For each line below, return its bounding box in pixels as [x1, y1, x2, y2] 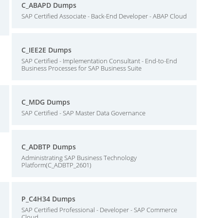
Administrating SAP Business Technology [21, 153, 137, 162]
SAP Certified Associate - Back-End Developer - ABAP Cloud [21, 12, 187, 20]
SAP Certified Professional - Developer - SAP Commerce [21, 205, 177, 214]
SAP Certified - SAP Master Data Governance [21, 109, 145, 117]
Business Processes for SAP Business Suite [21, 64, 142, 73]
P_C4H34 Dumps [21, 194, 75, 203]
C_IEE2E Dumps [21, 45, 72, 54]
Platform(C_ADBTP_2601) [21, 161, 91, 169]
